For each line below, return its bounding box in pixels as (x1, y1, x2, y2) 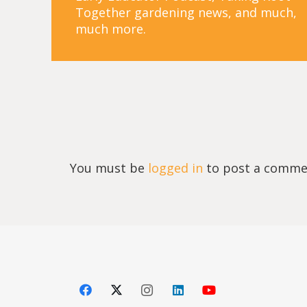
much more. (75, 20, 146, 37)
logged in (148, 159, 203, 176)
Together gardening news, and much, (75, 3, 297, 21)
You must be (70, 159, 148, 176)
